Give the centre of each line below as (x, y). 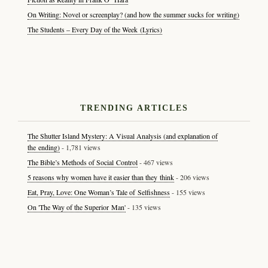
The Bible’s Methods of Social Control (82, 162)
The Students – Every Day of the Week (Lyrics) (95, 29)
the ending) (43, 147)
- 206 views (191, 177)
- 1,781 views (80, 147)
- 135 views (143, 207)
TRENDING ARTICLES (134, 108)
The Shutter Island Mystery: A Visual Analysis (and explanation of (122, 135)
